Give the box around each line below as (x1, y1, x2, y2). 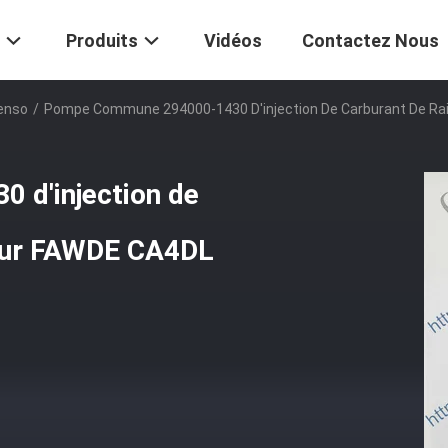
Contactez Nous (302, 30, 439, 52)
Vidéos (204, 30, 262, 52)
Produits (66, 30, 138, 52)
